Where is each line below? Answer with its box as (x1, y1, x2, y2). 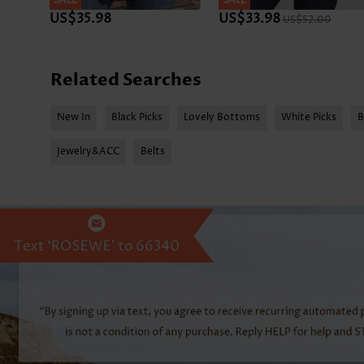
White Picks (281, 110, 336, 125)
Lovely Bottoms (184, 110, 260, 125)
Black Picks (111, 110, 162, 125)
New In (57, 110, 90, 125)
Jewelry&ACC (57, 145, 119, 159)
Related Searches (50, 68, 201, 93)
